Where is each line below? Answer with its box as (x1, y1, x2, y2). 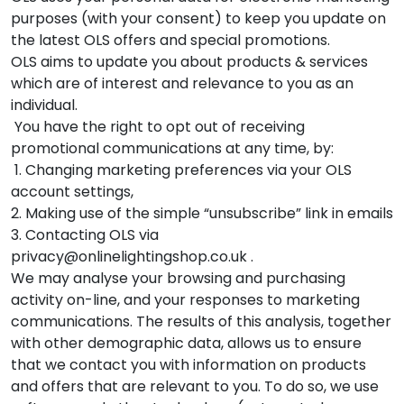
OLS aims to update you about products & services (11, 50, 368, 72)
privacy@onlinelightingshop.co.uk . (11, 245, 253, 267)
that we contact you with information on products (11, 353, 366, 375)
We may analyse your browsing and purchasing (11, 267, 345, 289)
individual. (11, 94, 78, 115)
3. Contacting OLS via (11, 224, 159, 245)
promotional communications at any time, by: (11, 137, 334, 159)
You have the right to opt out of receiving (11, 115, 305, 137)
